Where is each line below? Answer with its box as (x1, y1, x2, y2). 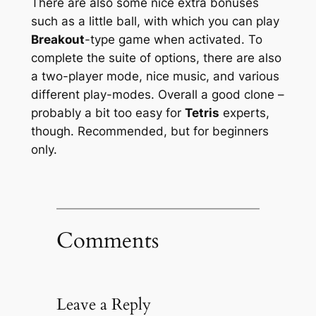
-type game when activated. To (84, 32, 262, 47)
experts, (219, 106, 269, 121)
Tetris (184, 106, 219, 121)
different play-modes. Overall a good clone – (30, 87, 284, 102)
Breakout (30, 32, 85, 47)
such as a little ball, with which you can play (30, 14, 279, 29)
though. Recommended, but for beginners (30, 124, 269, 139)
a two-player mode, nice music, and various (30, 69, 279, 84)
